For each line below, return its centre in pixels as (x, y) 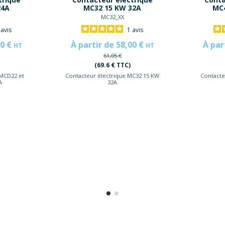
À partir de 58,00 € (108, 44)
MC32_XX (112, 17)
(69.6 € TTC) (112, 65)
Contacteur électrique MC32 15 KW (113, 76)
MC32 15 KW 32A (113, 8)
